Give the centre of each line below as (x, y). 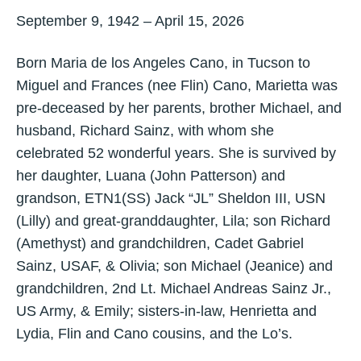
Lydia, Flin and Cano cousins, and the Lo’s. (154, 334)
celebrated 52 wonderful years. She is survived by (176, 153)
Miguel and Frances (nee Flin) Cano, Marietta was (177, 85)
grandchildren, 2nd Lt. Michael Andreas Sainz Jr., (174, 288)
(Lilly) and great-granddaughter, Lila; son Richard (173, 221)
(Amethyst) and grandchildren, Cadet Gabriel (160, 243)
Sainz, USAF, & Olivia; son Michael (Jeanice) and (174, 266)
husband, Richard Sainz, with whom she (145, 131)
